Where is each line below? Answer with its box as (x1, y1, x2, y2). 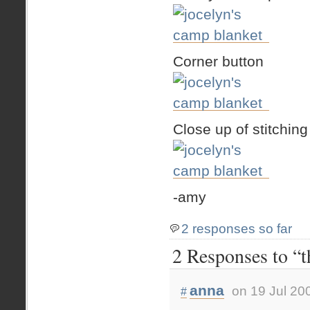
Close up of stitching (173, 120, 308, 137)
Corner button (173, 53, 264, 69)
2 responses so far (181, 221, 292, 236)
